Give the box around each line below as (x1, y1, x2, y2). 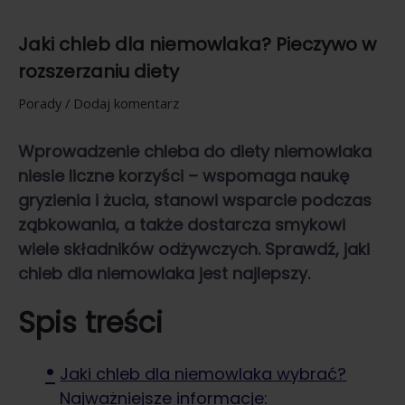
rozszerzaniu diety (18, 59, 179, 85)
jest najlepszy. (194, 262, 310, 286)
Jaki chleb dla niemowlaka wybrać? (60, 363, 347, 386)
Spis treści (18, 302, 163, 344)
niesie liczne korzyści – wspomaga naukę (18, 165, 349, 188)
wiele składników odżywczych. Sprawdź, (18, 238, 339, 261)
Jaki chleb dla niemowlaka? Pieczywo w (18, 32, 376, 58)
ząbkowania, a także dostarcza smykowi (18, 213, 345, 237)
